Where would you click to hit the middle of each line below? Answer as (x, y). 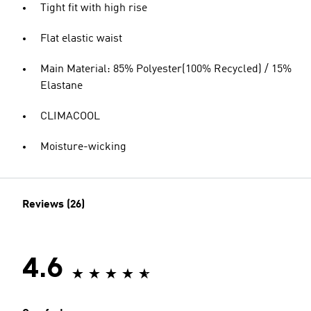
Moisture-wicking (83, 147)
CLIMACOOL (70, 117)
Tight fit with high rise (94, 8)
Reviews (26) (53, 205)
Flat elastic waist (81, 39)
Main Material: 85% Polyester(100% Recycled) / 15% (166, 69)
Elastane (61, 86)
